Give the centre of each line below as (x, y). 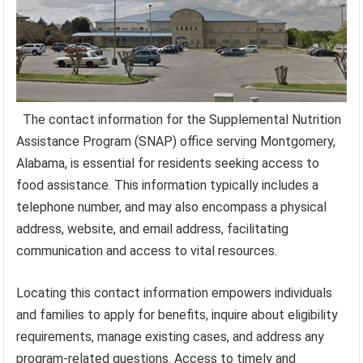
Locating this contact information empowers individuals (175, 293)
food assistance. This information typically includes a (168, 186)
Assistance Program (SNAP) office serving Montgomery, (176, 142)
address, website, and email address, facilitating (153, 229)
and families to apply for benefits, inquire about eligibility (177, 315)
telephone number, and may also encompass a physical (172, 207)
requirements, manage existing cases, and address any (171, 337)
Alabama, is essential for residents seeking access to (168, 164)
